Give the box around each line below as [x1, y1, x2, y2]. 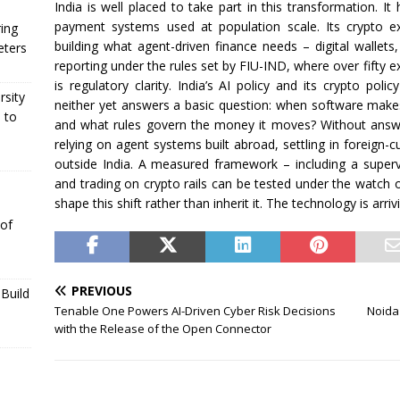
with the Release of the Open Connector [54, 321, 271, 337]
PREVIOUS [71, 282, 132, 300]
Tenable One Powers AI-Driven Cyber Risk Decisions [54, 303, 336, 320]
